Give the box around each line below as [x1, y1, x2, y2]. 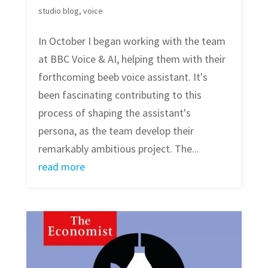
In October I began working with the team [38, 33, 226, 48]
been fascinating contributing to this [38, 87, 202, 102]
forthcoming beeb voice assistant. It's [38, 69, 208, 84]
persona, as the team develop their [38, 123, 194, 138]
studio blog [38, 5, 79, 16]
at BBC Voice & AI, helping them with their [38, 51, 226, 66]
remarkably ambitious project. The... [38, 141, 199, 156]
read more [38, 159, 85, 173]
